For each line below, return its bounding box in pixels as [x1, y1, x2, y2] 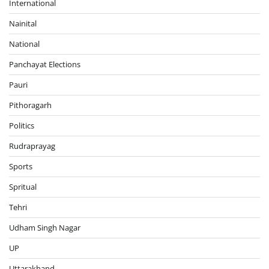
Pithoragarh [9, 99, 52, 110]
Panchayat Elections [9, 58, 80, 70]
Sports [9, 160, 32, 172]
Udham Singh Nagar [9, 222, 80, 233]
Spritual [9, 181, 37, 192]
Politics [9, 119, 34, 131]
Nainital [9, 17, 37, 29]
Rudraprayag [9, 140, 55, 151]
